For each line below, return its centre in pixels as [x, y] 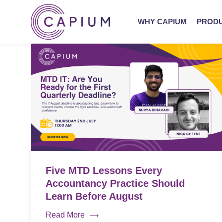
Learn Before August [94, 196]
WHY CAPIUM [162, 22]
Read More [65, 215]
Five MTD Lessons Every [104, 171]
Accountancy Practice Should [115, 184]
